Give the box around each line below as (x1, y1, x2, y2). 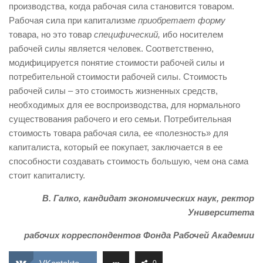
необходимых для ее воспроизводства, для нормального (9, 100, 240, 110)
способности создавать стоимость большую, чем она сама (9, 156, 248, 166)
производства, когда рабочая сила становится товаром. (9, 1, 234, 11)
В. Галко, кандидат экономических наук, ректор (42, 193, 254, 203)
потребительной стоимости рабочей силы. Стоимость (9, 72, 227, 82)
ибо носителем (163, 29, 223, 39)
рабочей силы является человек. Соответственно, (9, 43, 214, 53)
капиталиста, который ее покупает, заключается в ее (9, 142, 222, 152)
